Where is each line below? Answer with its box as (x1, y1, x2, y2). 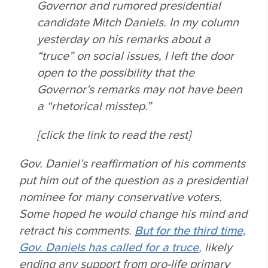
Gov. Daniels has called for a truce (19, 238, 199, 255)
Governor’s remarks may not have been (37, 80, 242, 98)
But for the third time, (135, 221, 246, 239)
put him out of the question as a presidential (19, 171, 248, 188)
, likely (199, 238, 232, 255)
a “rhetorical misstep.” (37, 97, 151, 114)
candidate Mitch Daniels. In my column (37, 13, 239, 31)
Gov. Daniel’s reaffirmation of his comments (19, 154, 245, 172)
